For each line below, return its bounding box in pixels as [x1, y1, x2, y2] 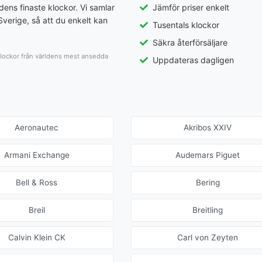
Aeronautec [15, 123, 59, 133]
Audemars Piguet [175, 150, 240, 160]
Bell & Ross [16, 178, 58, 188]
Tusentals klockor [153, 20, 219, 30]
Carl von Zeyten [177, 233, 239, 243]
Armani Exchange [4, 150, 70, 160]
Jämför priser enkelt [153, 2, 229, 13]
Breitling [192, 205, 223, 215]
